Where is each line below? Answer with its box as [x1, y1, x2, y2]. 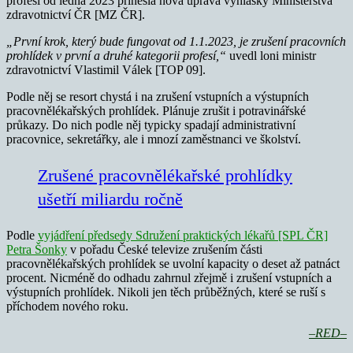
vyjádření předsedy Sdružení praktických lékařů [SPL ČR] [38, 229, 328, 243]
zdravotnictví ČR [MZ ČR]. [6, 8, 145, 22]
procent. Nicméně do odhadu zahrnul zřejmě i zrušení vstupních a [6, 271, 332, 285]
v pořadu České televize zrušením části [67, 243, 262, 257]
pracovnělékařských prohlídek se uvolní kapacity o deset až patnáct [6, 257, 340, 271]
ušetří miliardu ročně [38, 189, 183, 210]
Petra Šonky [6, 243, 67, 257]
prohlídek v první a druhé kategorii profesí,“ [6, 49, 229, 63]
